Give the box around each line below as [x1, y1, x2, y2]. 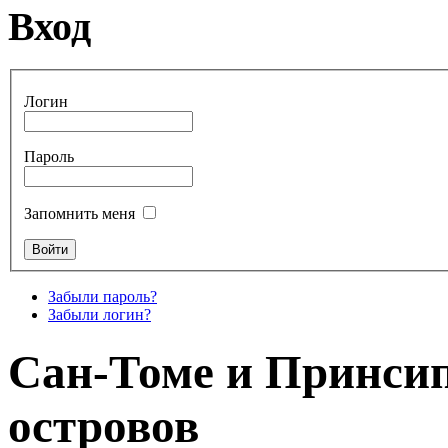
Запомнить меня [24, 204, 135, 222]
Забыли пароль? [48, 287, 157, 305]
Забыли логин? [48, 305, 151, 323]
